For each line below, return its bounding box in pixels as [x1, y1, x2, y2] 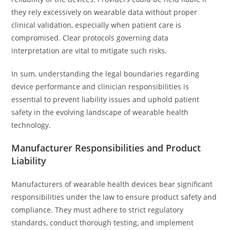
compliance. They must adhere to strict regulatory [11, 205, 184, 215]
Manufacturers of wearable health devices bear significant [11, 179, 213, 189]
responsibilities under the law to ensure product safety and [11, 192, 217, 202]
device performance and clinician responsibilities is [11, 82, 189, 91]
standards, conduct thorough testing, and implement [11, 218, 194, 227]
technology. [11, 120, 51, 130]
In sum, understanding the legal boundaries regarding [11, 69, 200, 79]
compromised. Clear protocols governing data [11, 33, 169, 43]
